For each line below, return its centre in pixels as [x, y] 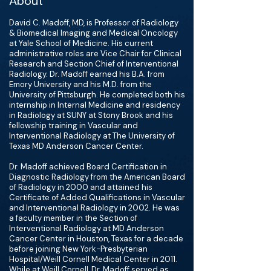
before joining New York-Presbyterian [78, 249]
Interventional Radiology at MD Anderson [87, 228]
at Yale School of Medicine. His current [81, 43]
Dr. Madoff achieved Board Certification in [88, 167]
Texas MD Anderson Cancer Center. [76, 146]
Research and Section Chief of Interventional [94, 64]
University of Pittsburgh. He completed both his [97, 95]
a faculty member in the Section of [73, 218]
